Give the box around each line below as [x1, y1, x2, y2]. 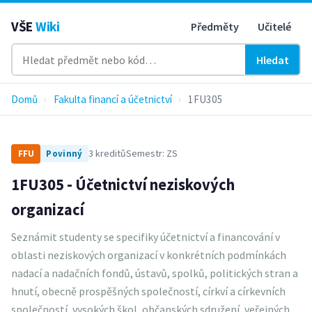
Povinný [46, 148, 83, 159]
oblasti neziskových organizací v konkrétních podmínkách [11, 247, 286, 262]
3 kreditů [88, 147, 126, 160]
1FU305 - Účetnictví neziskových [11, 174, 235, 194]
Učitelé [258, 19, 292, 34]
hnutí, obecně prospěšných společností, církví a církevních [11, 283, 286, 298]
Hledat [256, 52, 289, 67]
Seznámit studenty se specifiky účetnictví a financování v [11, 229, 280, 244]
